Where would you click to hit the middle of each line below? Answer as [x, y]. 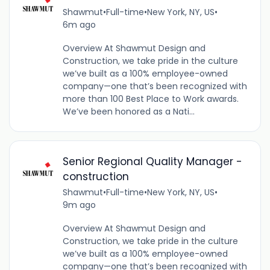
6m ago [79, 25]
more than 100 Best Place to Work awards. [150, 99]
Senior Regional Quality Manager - [152, 161]
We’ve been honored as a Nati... [128, 112]
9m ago [79, 205]
